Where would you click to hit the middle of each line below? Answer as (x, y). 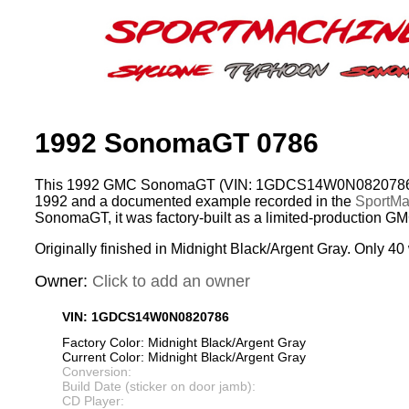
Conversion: (97, 372)
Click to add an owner (171, 282)
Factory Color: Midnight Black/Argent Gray (184, 343)
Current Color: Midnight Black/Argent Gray (184, 357)
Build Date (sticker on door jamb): (159, 387)
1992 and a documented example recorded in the (195, 202)
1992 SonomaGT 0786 (177, 143)
